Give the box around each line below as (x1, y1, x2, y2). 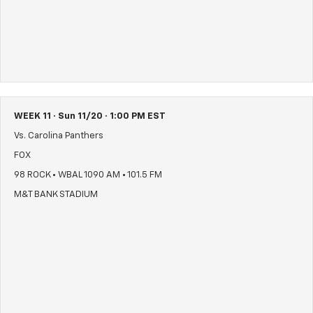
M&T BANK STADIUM (14, 190, 98, 200)
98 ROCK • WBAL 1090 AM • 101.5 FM (14, 170, 162, 180)
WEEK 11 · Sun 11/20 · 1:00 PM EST (14, 112, 166, 122)
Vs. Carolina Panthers (14, 131, 103, 141)
